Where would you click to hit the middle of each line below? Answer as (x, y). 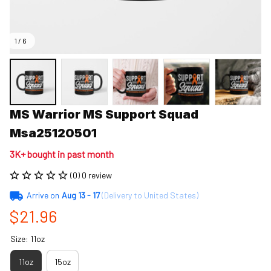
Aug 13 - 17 (80, 195)
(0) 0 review (91, 175)
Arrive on (43, 195)
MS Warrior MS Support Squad (104, 114)
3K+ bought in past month (62, 154)
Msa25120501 (53, 133)
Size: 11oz (28, 238)
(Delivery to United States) (149, 195)
